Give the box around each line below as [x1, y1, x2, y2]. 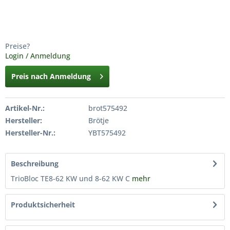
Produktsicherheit [11, 200, 75, 209]
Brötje [88, 116, 109, 125]
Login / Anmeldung [5, 51, 70, 61]
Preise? [5, 41, 30, 51]
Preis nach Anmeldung [11, 71, 91, 81]
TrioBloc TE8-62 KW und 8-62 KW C [11, 174, 132, 183]
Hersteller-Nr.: [5, 128, 55, 138]
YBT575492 [88, 128, 126, 138]
